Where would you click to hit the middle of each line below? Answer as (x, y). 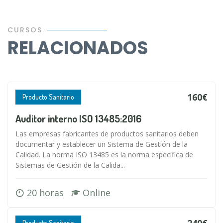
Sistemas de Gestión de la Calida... (70, 165)
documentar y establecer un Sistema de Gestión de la (102, 144)
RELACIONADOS (78, 48)
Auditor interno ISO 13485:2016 (78, 118)
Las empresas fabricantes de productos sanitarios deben (107, 134)
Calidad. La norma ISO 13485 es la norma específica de (104, 155)
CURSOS (25, 30)
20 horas (48, 193)
